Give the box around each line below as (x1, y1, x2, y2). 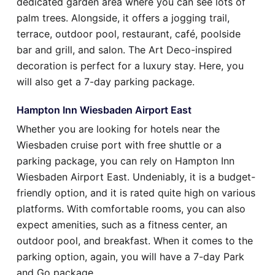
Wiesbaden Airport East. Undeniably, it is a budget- (17, 171, 255, 184)
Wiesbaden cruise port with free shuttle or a (17, 139, 222, 152)
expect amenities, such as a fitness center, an (17, 219, 227, 231)
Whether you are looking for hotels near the (17, 123, 220, 136)
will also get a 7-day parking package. (17, 76, 195, 88)
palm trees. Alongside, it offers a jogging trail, (17, 12, 230, 25)
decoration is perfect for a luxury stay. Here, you (17, 60, 244, 72)
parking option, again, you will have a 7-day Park (17, 250, 244, 263)
